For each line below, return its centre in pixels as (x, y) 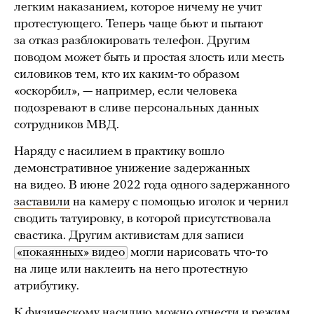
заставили (42, 203)
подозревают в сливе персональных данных (137, 109)
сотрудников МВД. (68, 125)
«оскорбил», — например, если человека (126, 92)
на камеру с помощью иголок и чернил (179, 203)
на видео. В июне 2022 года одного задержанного (152, 186)
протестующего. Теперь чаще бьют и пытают (138, 25)
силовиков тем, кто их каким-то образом (127, 75)
